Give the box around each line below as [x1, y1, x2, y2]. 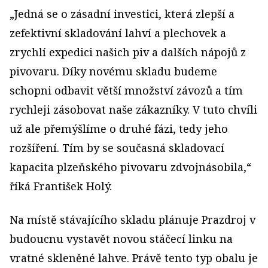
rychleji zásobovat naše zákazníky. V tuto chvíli [10, 102, 257, 117]
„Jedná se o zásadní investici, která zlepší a [10, 6, 234, 21]
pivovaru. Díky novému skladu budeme [10, 63, 217, 78]
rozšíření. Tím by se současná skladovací [10, 140, 224, 155]
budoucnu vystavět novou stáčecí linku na [10, 231, 233, 246]
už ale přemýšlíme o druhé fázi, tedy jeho [10, 121, 228, 136]
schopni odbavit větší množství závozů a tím [10, 83, 243, 98]
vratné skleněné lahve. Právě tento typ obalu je [10, 250, 258, 265]
